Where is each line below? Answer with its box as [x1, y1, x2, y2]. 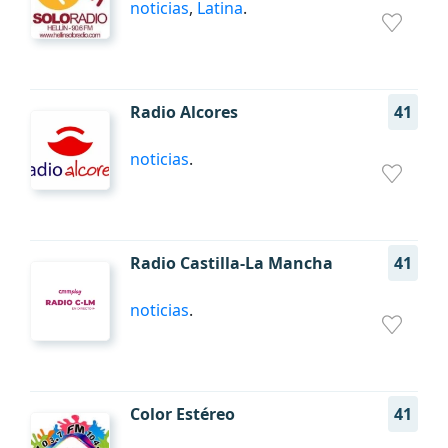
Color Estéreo [130, 403, 235, 425]
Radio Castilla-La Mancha [130, 252, 333, 274]
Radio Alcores [130, 101, 238, 123]
